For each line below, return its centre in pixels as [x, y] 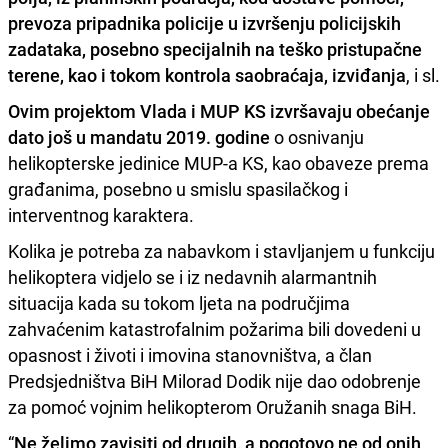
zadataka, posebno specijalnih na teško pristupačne [215, 48]
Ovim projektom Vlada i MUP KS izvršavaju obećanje [219, 110]
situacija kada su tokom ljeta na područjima [179, 302]
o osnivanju [317, 136]
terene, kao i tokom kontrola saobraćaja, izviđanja [207, 74]
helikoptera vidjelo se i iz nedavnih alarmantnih [192, 276]
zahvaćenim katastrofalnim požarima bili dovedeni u [214, 328]
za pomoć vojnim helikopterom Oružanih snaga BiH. [212, 406]
